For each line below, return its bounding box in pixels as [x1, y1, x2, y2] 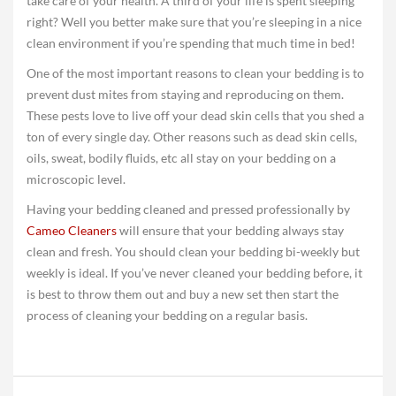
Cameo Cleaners [27, 223, 117, 238]
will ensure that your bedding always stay [117, 223, 344, 238]
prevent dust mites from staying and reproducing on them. [27, 87, 344, 102]
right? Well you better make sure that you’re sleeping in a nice [27, 14, 362, 29]
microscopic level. [27, 171, 126, 187]
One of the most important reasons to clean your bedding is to [27, 65, 364, 80]
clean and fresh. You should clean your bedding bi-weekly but [27, 244, 360, 259]
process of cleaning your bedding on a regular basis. [27, 308, 308, 323]
